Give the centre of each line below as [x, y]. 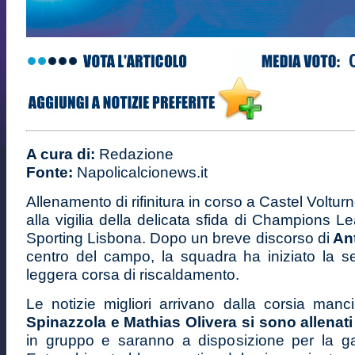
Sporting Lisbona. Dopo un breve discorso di [178, 238]
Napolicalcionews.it [140, 172]
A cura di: [61, 154]
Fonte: [50, 172]
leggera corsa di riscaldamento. [133, 275]
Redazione [134, 154]
